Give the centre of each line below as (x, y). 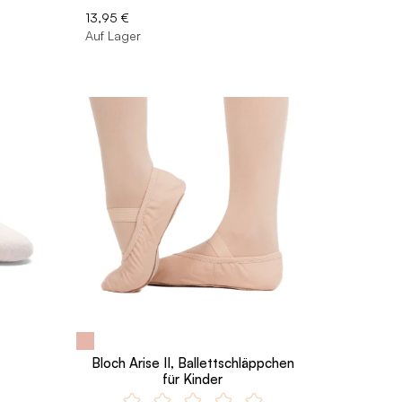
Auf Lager (113, 35)
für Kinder (193, 379)
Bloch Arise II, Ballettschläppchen (192, 363)
